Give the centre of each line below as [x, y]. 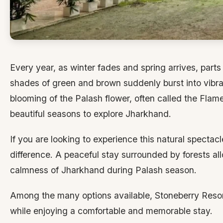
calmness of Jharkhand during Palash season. [103, 170]
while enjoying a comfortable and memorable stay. [111, 211]
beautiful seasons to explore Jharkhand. [91, 114]
